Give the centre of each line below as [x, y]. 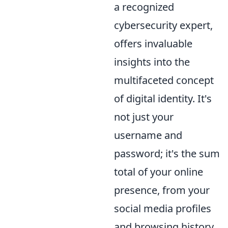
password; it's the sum [167, 153]
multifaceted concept [164, 80]
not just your [144, 117]
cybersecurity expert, [163, 25]
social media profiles [163, 208]
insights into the [152, 62]
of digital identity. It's [163, 98]
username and [148, 135]
